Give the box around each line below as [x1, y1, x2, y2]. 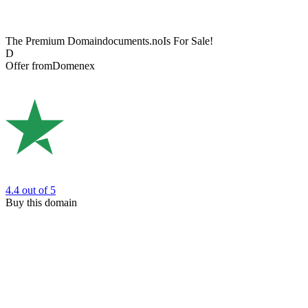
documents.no [102, 35, 163, 47]
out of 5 [22, 184, 56, 196]
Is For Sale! [163, 35, 213, 47]
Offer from [5, 60, 52, 72]
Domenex [52, 60, 95, 72]
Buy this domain [5, 196, 77, 208]
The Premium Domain [5, 35, 102, 47]
